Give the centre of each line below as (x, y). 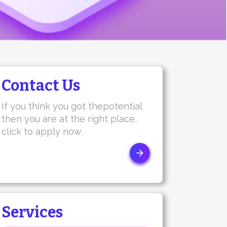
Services (32, 212)
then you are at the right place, (69, 119)
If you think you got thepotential (71, 106)
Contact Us (41, 86)
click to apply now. (42, 131)
